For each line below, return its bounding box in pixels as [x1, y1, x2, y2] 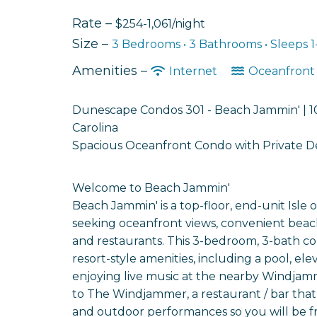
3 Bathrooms [189, 37, 265, 51]
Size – [72, 35, 112, 52]
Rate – [72, 15, 115, 31]
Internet [166, 64, 220, 78]
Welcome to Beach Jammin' [72, 180, 230, 195]
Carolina [72, 120, 118, 134]
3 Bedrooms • [112, 37, 189, 51]
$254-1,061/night [115, 16, 205, 30]
